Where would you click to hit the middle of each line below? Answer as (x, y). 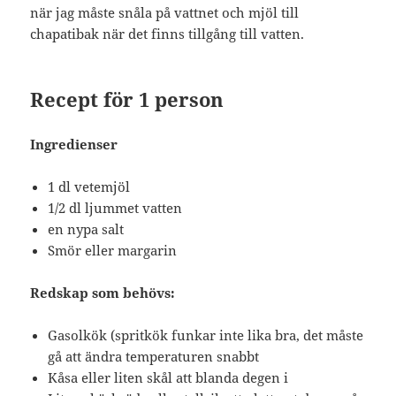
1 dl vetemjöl (91, 186)
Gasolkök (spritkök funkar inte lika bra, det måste (206, 335)
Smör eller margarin (113, 250)
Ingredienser (74, 144)
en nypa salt (86, 228)
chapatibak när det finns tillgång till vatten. (168, 33)
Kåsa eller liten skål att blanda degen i (168, 377)
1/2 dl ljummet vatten (115, 207)
